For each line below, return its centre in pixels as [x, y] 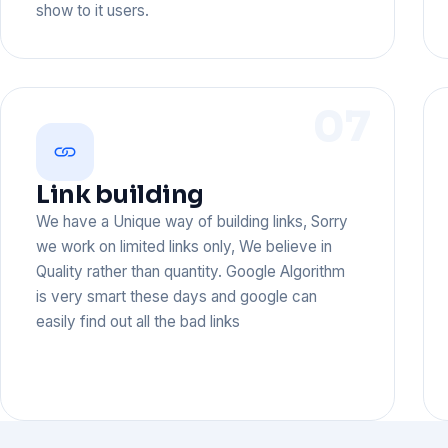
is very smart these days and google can [177, 297]
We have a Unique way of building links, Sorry [192, 222]
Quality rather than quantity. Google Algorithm [191, 272]
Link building [120, 195]
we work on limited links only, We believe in [184, 247]
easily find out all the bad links [138, 322]
